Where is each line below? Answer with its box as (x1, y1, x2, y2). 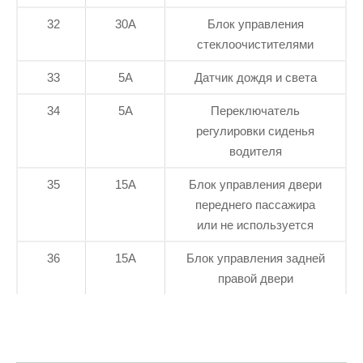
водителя (228, 143, 282, 158)
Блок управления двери (189, 177, 322, 191)
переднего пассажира (195, 197, 315, 211)
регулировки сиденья (196, 123, 314, 138)
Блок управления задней (186, 250, 325, 265)
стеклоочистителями (197, 36, 314, 51)
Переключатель (211, 103, 300, 117)
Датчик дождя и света (194, 70, 317, 84)
